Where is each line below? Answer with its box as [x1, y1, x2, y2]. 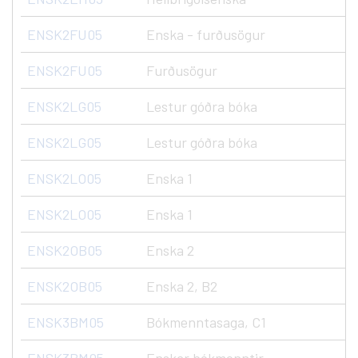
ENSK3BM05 [27, 313, 104, 331]
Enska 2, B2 [146, 277, 217, 295]
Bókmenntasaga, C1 [146, 313, 266, 331]
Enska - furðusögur [146, 26, 265, 43]
